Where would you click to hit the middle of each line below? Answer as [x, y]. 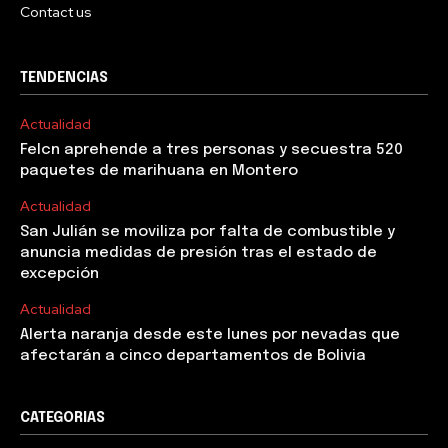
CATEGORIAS [62, 417]
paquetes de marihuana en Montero [159, 170]
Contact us [56, 11]
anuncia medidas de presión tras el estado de [198, 252]
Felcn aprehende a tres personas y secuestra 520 [211, 149]
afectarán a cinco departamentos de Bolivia [193, 355]
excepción [59, 273]
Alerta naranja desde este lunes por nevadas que [210, 334]
